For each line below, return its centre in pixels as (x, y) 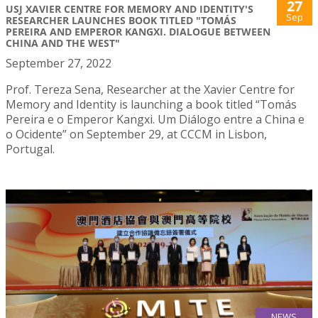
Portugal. (30, 149)
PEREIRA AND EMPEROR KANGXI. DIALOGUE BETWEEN (138, 31)
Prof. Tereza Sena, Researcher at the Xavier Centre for (150, 89)
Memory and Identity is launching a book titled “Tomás (151, 104)
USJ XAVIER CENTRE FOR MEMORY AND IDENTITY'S (130, 9)
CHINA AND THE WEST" (63, 43)
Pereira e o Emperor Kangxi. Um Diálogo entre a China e (155, 119)
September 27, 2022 (59, 63)
